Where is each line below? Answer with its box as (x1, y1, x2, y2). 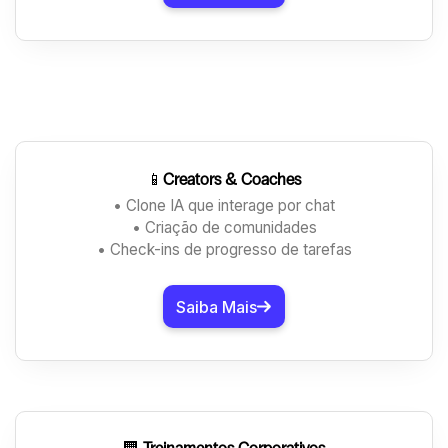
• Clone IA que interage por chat (113, 196, 335, 216)
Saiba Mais (175, 296, 257, 317)
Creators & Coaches (163, 169, 301, 189)
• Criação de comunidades (131, 218, 317, 238)
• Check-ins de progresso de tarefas (96, 240, 352, 260)
